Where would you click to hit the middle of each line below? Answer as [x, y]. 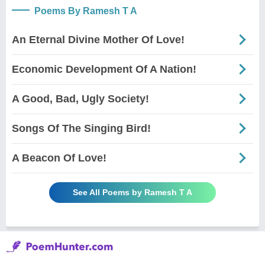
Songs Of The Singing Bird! [81, 128]
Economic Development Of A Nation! [104, 69]
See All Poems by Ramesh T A [132, 192]
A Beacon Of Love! [59, 158]
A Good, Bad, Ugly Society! [80, 98]
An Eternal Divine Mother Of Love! [98, 39]
